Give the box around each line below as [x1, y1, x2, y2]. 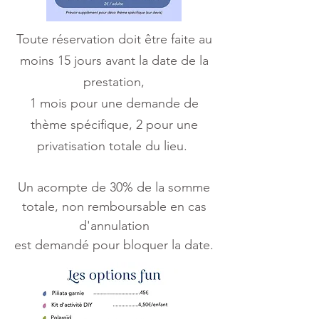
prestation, [83, 74, 145, 90]
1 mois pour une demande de [29, 95, 199, 111]
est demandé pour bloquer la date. [14, 237, 214, 253]
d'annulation [78, 218, 150, 234]
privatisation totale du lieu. [37, 138, 191, 154]
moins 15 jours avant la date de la [19, 53, 209, 68]
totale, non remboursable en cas [21, 199, 206, 214]
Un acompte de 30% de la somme [18, 179, 210, 195]
